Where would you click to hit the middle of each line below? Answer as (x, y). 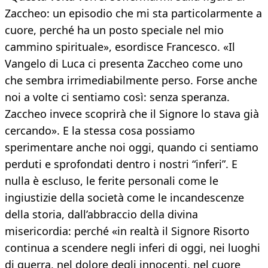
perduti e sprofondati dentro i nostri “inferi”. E (121, 164)
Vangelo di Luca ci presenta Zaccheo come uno (124, 64)
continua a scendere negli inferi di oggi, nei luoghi (133, 248)
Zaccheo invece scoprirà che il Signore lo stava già (132, 114)
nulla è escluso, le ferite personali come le (112, 181)
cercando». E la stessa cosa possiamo (100, 131)
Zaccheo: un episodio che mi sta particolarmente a (133, 13)
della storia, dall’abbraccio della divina (101, 214)
